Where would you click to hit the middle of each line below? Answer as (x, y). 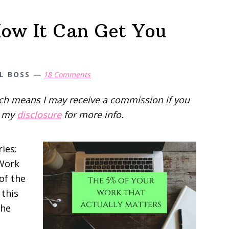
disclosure (39, 114)
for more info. (93, 114)
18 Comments (67, 74)
